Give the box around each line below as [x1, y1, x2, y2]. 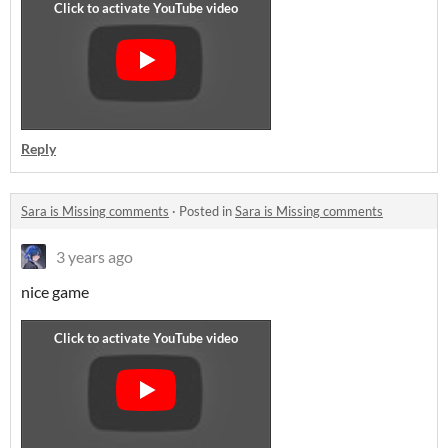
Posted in [179, 203, 235, 219]
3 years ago [56, 247, 133, 266]
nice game [21, 282, 89, 301]
